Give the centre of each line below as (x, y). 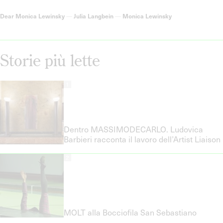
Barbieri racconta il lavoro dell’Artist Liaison (142, 139)
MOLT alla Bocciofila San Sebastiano (131, 212)
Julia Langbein (94, 16)
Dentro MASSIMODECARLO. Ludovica (133, 129)
